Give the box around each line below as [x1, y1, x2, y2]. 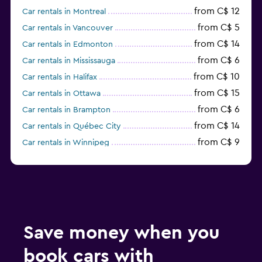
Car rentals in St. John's [22, 155, 109, 164]
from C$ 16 [194, 154, 240, 164]
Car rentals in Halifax [22, 73, 97, 82]
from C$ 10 [194, 72, 240, 82]
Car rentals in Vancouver [22, 24, 113, 33]
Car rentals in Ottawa [22, 89, 101, 98]
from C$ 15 [194, 88, 240, 98]
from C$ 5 [198, 23, 240, 33]
